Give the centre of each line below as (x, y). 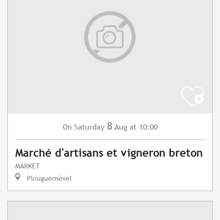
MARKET (27, 166)
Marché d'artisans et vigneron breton (109, 153)
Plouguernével (48, 178)
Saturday (89, 127)
